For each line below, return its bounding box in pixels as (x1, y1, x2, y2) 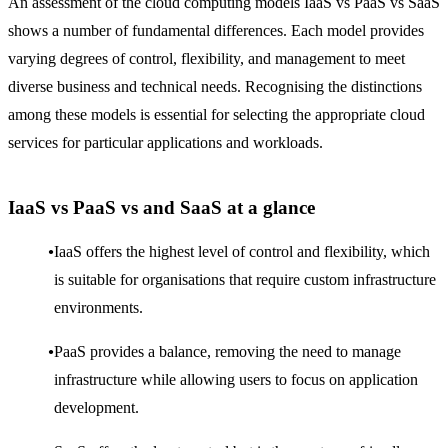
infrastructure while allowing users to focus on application (54, 371, 418, 389)
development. (54, 399, 139, 417)
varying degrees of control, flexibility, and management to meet (8, 50, 405, 68)
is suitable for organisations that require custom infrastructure (54, 271, 436, 289)
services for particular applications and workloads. (8, 134, 323, 152)
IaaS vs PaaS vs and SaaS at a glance (8, 197, 315, 219)
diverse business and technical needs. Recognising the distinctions (8, 78, 422, 96)
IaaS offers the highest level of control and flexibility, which (54, 243, 430, 261)
